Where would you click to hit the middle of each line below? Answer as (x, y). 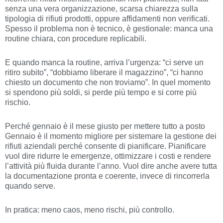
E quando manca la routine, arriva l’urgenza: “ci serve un (104, 63)
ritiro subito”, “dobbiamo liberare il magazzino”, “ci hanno (104, 73)
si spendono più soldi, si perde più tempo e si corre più (101, 93)
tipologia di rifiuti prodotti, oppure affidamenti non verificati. (107, 19)
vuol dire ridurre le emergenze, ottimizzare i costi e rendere (108, 156)
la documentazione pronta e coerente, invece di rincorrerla (107, 176)
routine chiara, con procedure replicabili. (76, 39)
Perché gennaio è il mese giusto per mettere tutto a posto (105, 126)
